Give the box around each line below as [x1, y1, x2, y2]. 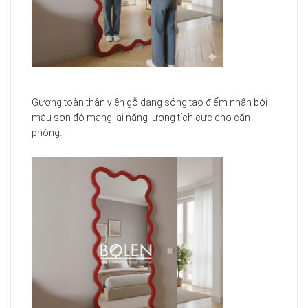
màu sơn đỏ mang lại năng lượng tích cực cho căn [32, 112, 250, 124]
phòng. [32, 127, 62, 139]
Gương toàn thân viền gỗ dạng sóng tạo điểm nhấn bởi [32, 97, 267, 109]
